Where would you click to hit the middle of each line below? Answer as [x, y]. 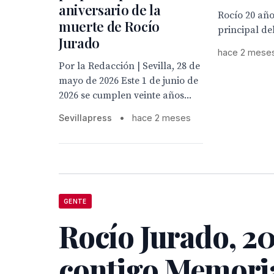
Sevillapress [85, 118]
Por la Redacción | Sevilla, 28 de [129, 66]
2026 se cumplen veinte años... [125, 96]
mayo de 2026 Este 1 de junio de [128, 81]
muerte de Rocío [109, 27]
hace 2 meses [161, 118]
